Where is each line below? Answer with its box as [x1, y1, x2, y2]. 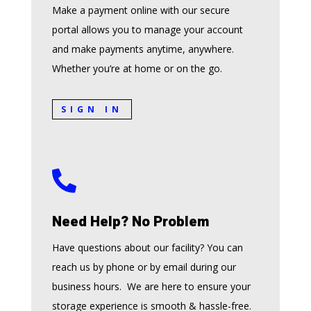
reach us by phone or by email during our [51, 260, 236, 274]
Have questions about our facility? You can [51, 241, 243, 255]
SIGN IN [60, 103, 123, 115]
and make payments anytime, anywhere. [51, 42, 234, 56]
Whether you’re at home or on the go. [51, 62, 222, 76]
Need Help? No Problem [51, 212, 209, 233]
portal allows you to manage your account [51, 23, 243, 37]
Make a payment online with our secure [51, 3, 233, 17]
